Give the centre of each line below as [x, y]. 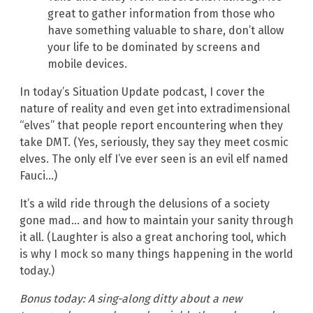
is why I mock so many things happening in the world [156, 254]
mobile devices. [87, 64]
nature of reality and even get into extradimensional [155, 108]
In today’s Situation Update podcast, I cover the [142, 92]
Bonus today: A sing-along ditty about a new [131, 298]
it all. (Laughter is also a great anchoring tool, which [153, 237]
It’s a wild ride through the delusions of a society [145, 203]
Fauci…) [38, 175]
